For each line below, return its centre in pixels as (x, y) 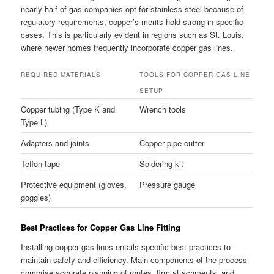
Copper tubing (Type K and (68, 109)
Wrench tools (163, 109)
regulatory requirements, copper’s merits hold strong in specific (132, 22)
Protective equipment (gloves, (74, 185)
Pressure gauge (168, 185)
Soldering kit (162, 164)
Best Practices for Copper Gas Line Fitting (101, 228)
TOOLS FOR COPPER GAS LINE (195, 75)
